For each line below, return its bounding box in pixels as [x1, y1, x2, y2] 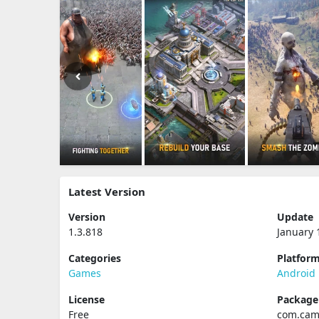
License [68, 293, 105, 306]
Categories [68, 251, 121, 265]
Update [277, 210, 314, 224]
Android [277, 266, 316, 280]
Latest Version [68, 184, 145, 199]
